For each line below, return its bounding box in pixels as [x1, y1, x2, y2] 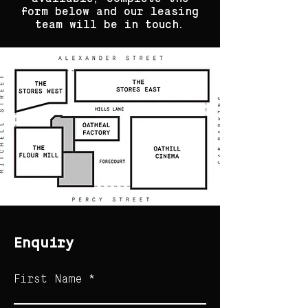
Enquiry [14, 237, 74, 251]
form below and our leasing [21, 7, 199, 18]
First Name [14, 274, 82, 285]
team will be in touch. [35, 20, 185, 31]
